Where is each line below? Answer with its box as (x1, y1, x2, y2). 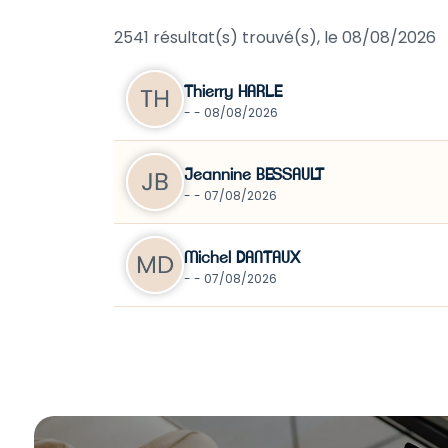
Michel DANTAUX (184, 249, 300, 266)
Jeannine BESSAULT (184, 166, 324, 183)
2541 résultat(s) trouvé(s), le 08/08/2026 (114, 26, 436, 50)
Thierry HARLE (184, 83, 283, 100)
